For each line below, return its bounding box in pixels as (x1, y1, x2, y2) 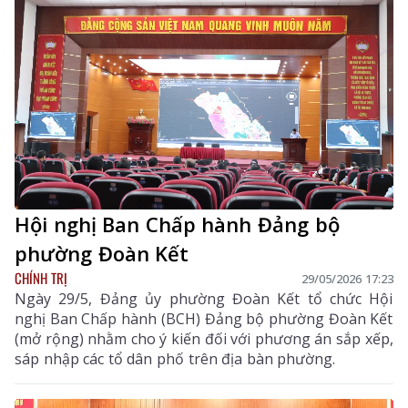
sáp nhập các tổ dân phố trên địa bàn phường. (15, 349, 336, 370)
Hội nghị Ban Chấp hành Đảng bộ (15, 210, 340, 239)
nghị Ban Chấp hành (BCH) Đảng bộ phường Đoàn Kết (15, 309, 393, 330)
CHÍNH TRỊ (15, 268, 67, 289)
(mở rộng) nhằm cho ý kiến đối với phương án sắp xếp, (15, 329, 393, 350)
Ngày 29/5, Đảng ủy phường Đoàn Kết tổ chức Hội (15, 289, 393, 310)
